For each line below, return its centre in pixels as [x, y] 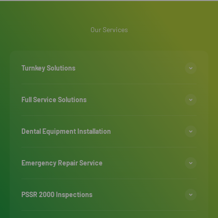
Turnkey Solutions [48, 68]
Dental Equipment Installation [66, 131]
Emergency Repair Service [62, 163]
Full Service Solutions [54, 100]
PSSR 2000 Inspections [57, 195]
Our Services [109, 30]
